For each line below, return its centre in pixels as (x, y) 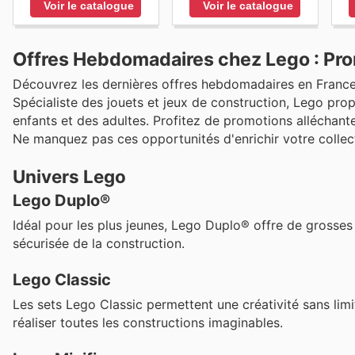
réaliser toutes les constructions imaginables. (148, 322)
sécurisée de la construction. (99, 243)
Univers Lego (69, 176)
